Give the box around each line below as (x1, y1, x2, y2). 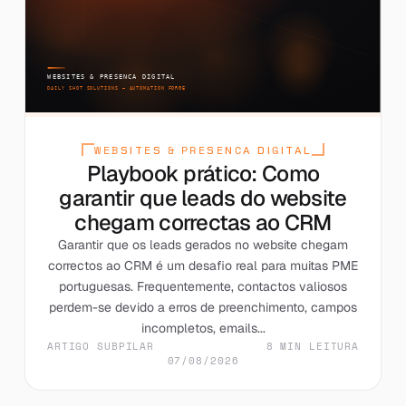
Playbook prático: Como (86, 159, 320, 188)
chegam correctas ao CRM (74, 208, 332, 237)
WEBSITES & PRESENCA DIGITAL (94, 142, 312, 158)
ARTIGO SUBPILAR (46, 338, 155, 353)
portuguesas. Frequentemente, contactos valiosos (59, 277, 347, 295)
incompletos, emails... (140, 319, 266, 336)
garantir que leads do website (59, 183, 347, 212)
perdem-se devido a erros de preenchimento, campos (49, 298, 357, 315)
